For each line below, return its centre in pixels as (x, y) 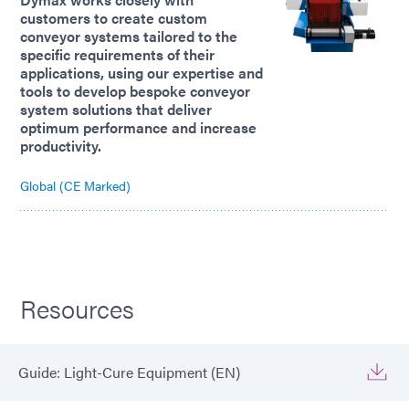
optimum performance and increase (138, 128)
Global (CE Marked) (75, 186)
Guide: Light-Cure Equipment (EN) (129, 372)
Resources (77, 308)
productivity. (61, 146)
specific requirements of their (117, 55)
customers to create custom (114, 18)
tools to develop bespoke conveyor (135, 91)
